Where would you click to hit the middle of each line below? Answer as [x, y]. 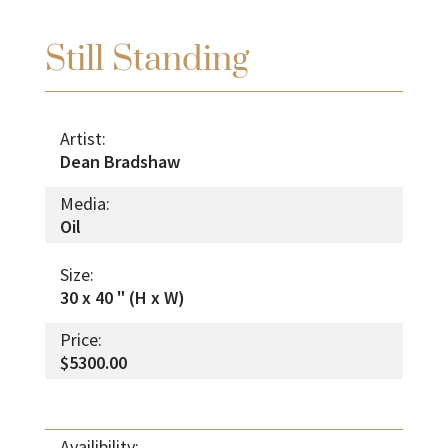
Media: [84, 203]
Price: [80, 339]
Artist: [82, 138]
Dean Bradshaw [119, 161]
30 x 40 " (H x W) [122, 297]
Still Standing [146, 59]
